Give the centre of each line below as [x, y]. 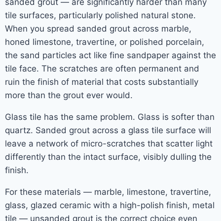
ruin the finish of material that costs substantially [102, 82]
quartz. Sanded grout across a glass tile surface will [108, 130]
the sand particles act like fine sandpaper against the [110, 55]
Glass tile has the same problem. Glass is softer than [110, 117]
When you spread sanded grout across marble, [98, 29]
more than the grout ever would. [69, 95]
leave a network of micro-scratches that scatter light [109, 144]
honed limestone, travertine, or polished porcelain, [105, 42]
